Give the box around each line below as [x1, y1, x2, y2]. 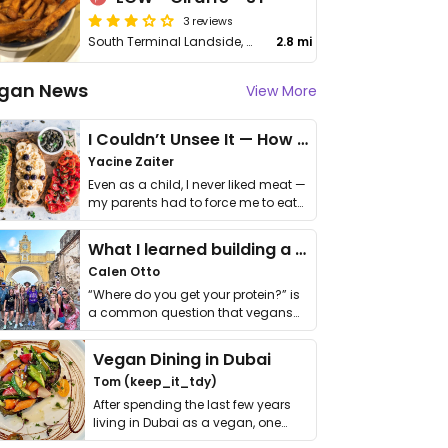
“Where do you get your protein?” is [88, 286, 300, 303]
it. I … [88, 212, 113, 229]
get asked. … [88, 322, 161, 339]
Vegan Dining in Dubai [93, 348, 272, 371]
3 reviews [183, 12, 233, 28]
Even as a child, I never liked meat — [88, 176, 306, 193]
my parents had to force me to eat [88, 194, 297, 211]
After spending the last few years [93, 396, 292, 413]
